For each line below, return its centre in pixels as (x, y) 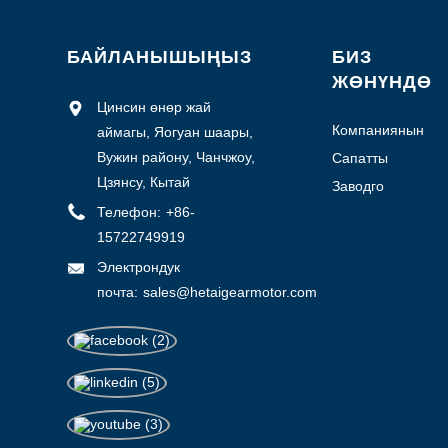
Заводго (357, 185)
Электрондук (139, 266)
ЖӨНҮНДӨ (381, 81)
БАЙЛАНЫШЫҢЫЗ (160, 56)
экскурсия (363, 206)
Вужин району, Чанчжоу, (176, 156)
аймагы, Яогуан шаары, (175, 131)
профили (361, 150)
